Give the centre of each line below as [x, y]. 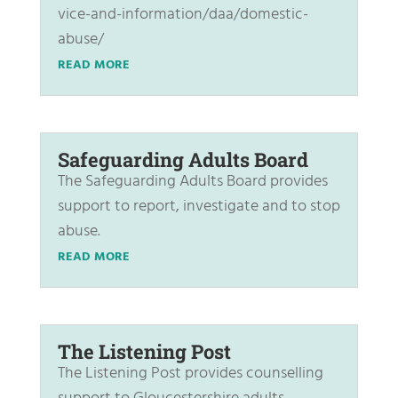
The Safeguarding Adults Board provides [192, 182]
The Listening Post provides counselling [190, 374]
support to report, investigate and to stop [199, 207]
